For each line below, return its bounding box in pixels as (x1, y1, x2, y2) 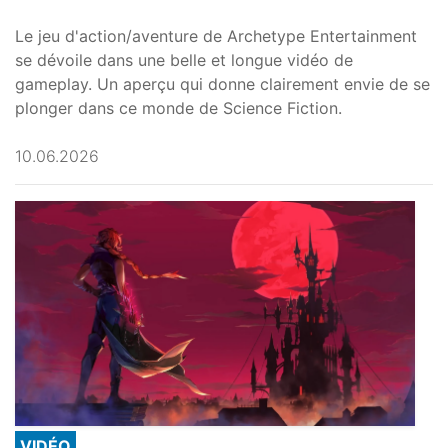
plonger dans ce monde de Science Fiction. (15, 98, 342, 119)
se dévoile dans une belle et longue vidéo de (15, 50, 353, 71)
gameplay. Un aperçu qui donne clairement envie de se (15, 74, 430, 95)
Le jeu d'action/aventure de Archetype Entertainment (15, 26, 417, 47)
